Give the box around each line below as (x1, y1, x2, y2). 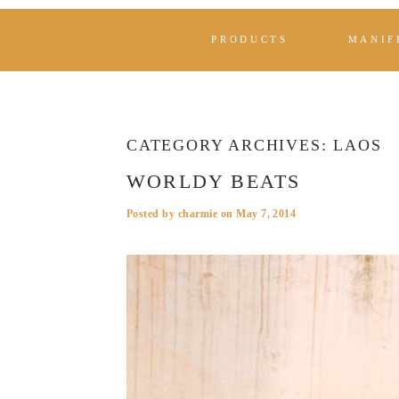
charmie (177, 208, 218, 220)
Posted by (126, 208, 178, 220)
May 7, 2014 (236, 208, 297, 220)
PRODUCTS (211, 35, 289, 45)
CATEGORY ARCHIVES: (126, 136, 334, 154)
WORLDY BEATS (126, 170, 301, 192)
